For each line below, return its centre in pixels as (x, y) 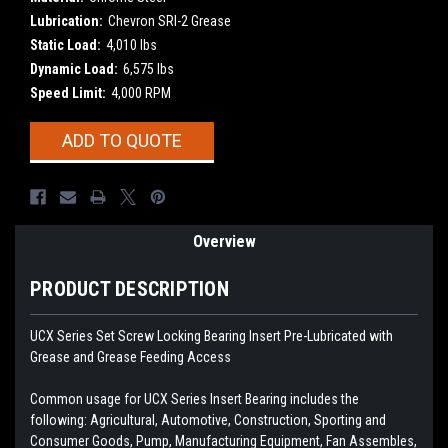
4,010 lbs (131, 44)
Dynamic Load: (74, 68)
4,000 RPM (140, 92)
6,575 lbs (148, 68)
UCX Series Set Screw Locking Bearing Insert (157, 335)
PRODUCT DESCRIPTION (129, 288)
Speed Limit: (68, 92)
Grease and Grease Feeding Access (130, 356)
